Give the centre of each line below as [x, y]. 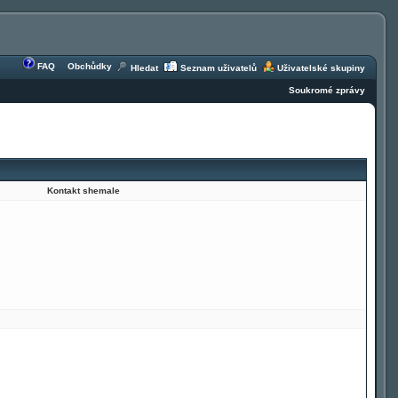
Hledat [144, 68]
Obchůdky [90, 66]
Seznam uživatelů [219, 68]
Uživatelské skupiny [321, 68]
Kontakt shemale [84, 191]
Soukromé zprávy [327, 90]
